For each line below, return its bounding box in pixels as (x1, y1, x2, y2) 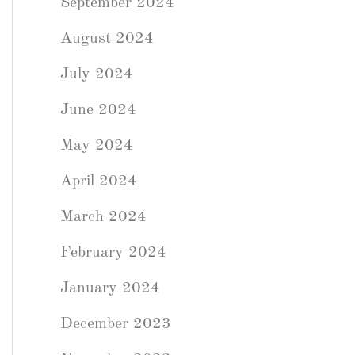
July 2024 (60, 67, 133, 82)
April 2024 (60, 174, 137, 189)
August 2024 (60, 31, 154, 47)
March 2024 (60, 209, 147, 225)
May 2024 (60, 138, 133, 154)
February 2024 (60, 245, 166, 261)
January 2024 (60, 281, 160, 296)
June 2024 (60, 102, 136, 118)
